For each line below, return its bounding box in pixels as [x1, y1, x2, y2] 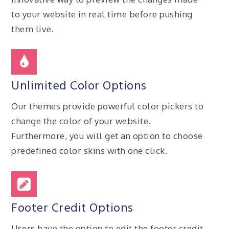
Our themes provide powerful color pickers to [11, 101, 204, 112]
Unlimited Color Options [11, 77, 147, 97]
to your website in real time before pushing [11, 8, 193, 19]
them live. [11, 23, 54, 34]
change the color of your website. [11, 116, 151, 127]
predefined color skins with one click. [11, 145, 168, 156]
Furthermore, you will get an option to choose [11, 130, 203, 142]
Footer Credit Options [11, 198, 133, 218]
